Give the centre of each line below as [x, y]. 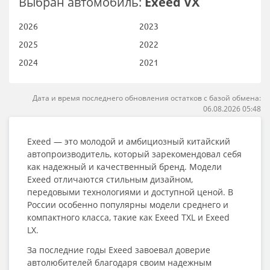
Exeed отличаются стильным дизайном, [110, 179]
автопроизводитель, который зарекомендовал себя [134, 154]
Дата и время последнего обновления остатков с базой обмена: [147, 98]
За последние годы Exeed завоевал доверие [119, 250]
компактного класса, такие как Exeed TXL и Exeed [128, 217]
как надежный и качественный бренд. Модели [124, 167]
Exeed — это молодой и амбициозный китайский [129, 141]
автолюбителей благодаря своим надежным [119, 262]
